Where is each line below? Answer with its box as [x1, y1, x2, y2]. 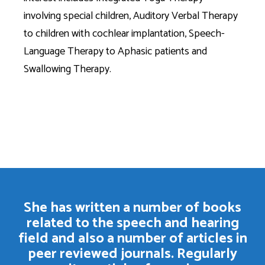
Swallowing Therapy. [24, 60, 111, 78]
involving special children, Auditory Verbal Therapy [24, 7, 238, 25]
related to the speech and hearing [26, 212, 239, 235]
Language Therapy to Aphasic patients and [24, 43, 207, 60]
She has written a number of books [24, 196, 241, 219]
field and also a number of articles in [18, 227, 247, 250]
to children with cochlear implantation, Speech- [24, 25, 225, 43]
